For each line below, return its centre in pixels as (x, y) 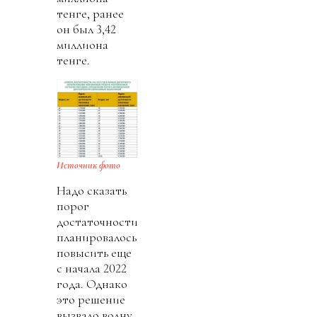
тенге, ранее (90, 13)
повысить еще (94, 252)
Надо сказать (92, 190)
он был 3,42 (86, 29)
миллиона (82, 44)
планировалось (97, 237)
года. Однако (92, 283)
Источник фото (88, 165)
